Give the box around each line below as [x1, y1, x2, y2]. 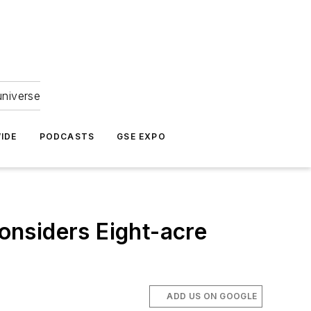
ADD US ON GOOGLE [167, 291, 258, 301]
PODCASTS [39, 131, 95, 142]
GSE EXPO [117, 131, 166, 142]
